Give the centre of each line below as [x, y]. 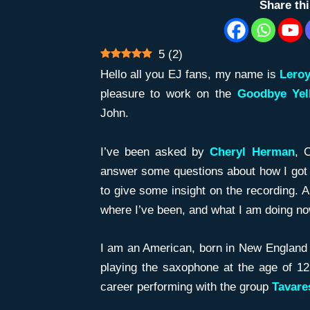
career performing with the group [186, 286]
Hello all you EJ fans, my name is [190, 75]
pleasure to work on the [168, 94]
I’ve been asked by [155, 152]
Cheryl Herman [252, 152]
